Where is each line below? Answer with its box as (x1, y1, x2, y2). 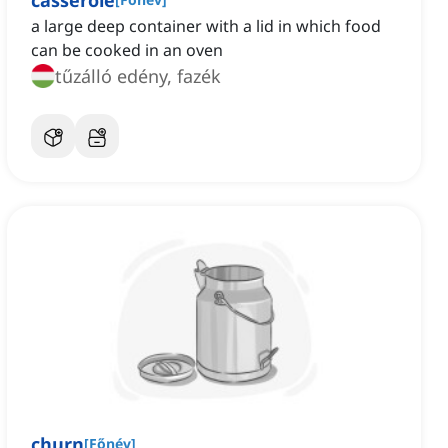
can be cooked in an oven (31, 39, 223, 62)
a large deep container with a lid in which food (31, 15, 381, 38)
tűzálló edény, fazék (55, 64, 221, 89)
